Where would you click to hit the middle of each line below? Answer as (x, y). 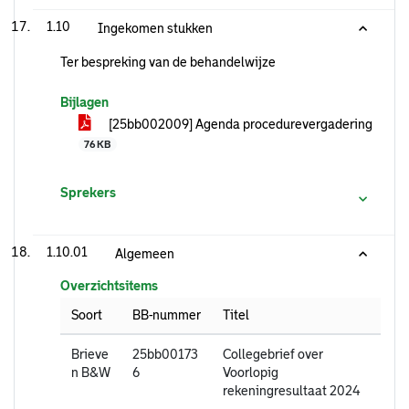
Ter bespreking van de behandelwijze (168, 62)
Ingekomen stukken (155, 28)
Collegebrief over (273, 355)
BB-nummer (167, 315)
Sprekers (88, 193)
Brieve (90, 355)
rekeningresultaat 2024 (291, 391)
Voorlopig (251, 373)
